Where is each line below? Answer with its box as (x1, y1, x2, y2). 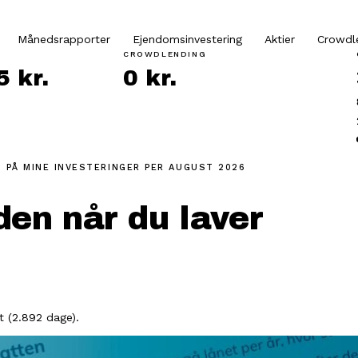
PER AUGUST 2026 (145, 162, 246, 173)
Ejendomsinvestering (133, 33, 242, 46)
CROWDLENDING (123, 50, 207, 58)
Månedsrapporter (18, 33, 110, 46)
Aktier (265, 33, 295, 46)
